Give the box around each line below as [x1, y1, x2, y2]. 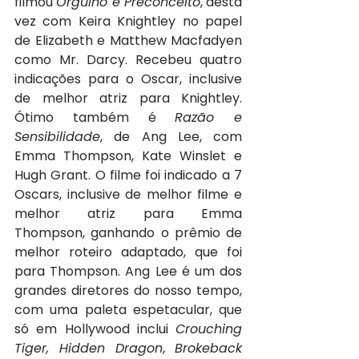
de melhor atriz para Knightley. [14, 89, 242, 108]
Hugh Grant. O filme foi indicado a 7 [14, 166, 242, 185]
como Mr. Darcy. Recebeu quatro [14, 50, 242, 70]
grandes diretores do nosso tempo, [14, 281, 242, 301]
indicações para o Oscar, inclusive [14, 70, 242, 89]
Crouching [175, 320, 242, 339]
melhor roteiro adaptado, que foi [14, 243, 242, 262]
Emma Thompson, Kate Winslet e [14, 147, 242, 166]
